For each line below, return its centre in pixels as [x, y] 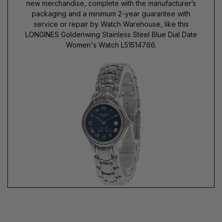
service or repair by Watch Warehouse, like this [111, 24]
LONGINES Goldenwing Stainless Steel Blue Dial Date [111, 34]
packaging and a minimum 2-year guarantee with [111, 13]
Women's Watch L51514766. [111, 45]
